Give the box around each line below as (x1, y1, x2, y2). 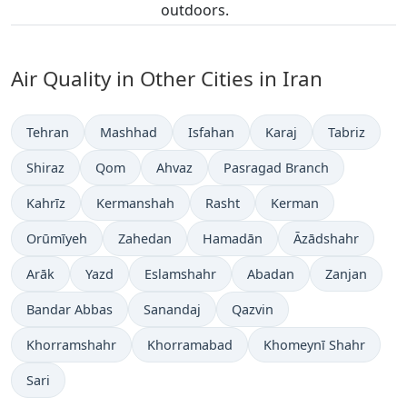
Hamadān (203, 230, 263, 247)
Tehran (26, 124, 69, 141)
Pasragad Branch (223, 159, 329, 176)
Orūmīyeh (26, 230, 87, 247)
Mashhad (100, 124, 157, 141)
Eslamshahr (144, 265, 216, 283)
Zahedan (118, 230, 172, 247)
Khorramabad (147, 336, 233, 353)
